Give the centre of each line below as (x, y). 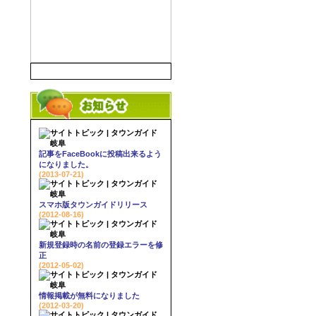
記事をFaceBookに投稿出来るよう (100, 154)
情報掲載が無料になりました (89, 296)
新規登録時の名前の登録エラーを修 (101, 245)
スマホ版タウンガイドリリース (93, 205)
